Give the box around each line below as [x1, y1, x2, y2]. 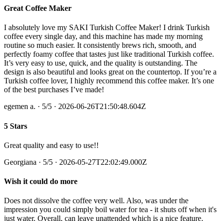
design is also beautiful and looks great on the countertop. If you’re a [4, 68, 217, 76]
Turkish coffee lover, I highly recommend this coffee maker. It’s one [4, 76, 214, 85]
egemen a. [4, 102, 36, 111]
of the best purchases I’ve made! [4, 85, 104, 94]
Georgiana [4, 157, 37, 166]
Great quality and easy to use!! [4, 141, 99, 149]
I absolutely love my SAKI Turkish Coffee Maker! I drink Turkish [4, 23, 210, 32]
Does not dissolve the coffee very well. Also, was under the [4, 196, 188, 205]
